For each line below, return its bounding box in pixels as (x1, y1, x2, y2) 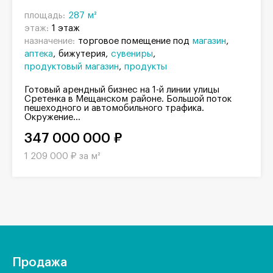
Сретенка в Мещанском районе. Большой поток (24, 94, 232, 104)
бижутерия (58, 49, 105, 59)
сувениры (111, 49, 153, 59)
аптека (24, 49, 53, 59)
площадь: (24, 11, 65, 21)
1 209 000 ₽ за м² (24, 152, 101, 161)
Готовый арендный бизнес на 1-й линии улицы (24, 85, 219, 95)
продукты (124, 62, 167, 72)
